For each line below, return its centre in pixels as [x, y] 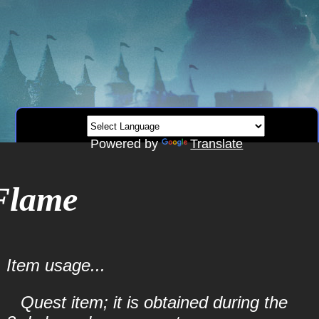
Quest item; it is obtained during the [154, 302]
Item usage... [56, 265]
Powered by [126, 144]
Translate [217, 144]
